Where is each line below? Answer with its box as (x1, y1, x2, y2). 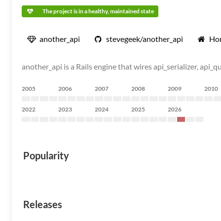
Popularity (23, 149, 69, 161)
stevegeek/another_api (106, 34, 183, 43)
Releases (23, 198, 62, 210)
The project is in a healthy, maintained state (42, 7, 154, 15)
